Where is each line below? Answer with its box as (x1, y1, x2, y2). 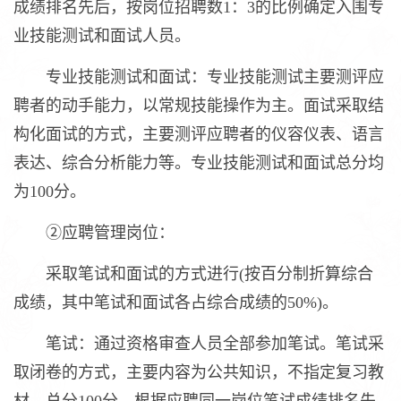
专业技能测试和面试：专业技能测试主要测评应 (13, 68, 384, 86)
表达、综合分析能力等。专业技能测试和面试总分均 (13, 154, 384, 172)
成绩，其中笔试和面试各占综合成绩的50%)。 (13, 294, 338, 311)
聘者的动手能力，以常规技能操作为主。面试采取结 (13, 97, 384, 115)
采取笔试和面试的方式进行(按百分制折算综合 (13, 265, 373, 283)
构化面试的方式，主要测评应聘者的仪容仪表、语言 (13, 125, 384, 143)
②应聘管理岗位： (13, 224, 175, 242)
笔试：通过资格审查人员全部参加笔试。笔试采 (13, 335, 384, 353)
